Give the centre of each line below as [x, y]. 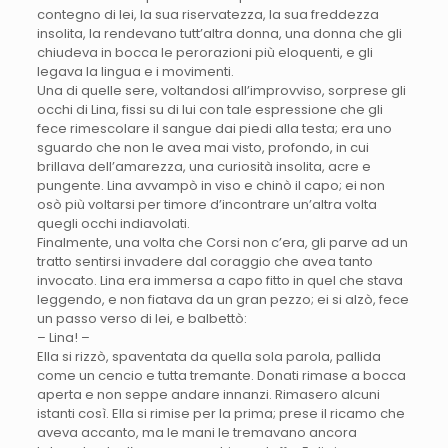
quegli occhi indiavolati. [113, 224]
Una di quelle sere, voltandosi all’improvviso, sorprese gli [221, 91]
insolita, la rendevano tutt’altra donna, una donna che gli [219, 34]
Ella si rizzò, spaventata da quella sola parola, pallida [208, 357]
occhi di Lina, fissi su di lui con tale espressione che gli [209, 110]
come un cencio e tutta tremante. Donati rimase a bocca [221, 376]
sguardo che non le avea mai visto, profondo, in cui [202, 148]
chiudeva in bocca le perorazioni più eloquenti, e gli [204, 53]
